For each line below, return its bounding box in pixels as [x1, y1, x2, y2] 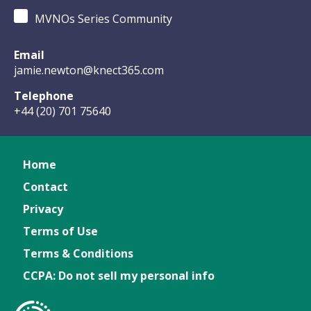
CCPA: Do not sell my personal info [23, 268, 215, 283]
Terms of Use [23, 224, 98, 239]
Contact [23, 179, 68, 194]
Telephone [14, 88, 74, 103]
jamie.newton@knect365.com [14, 62, 164, 78]
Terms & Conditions [23, 246, 133, 261]
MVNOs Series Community [35, 11, 172, 26]
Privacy [23, 201, 63, 217]
